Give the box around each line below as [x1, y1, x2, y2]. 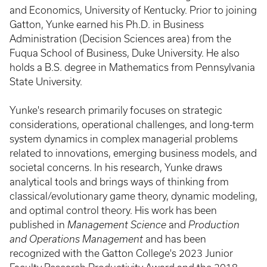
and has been [143, 234, 206, 244]
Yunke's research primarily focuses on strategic [10, 105, 222, 116]
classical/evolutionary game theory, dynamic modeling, [10, 191, 257, 201]
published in [10, 219, 67, 230]
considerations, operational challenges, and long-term [10, 119, 254, 130]
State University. [10, 76, 82, 87]
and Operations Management [10, 234, 143, 244]
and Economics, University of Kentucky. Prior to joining [10, 5, 257, 15]
